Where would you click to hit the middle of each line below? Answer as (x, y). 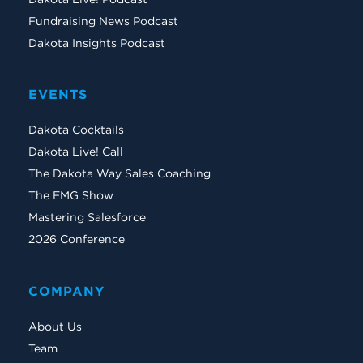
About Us (55, 326)
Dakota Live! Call (76, 152)
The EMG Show (71, 196)
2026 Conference (77, 239)
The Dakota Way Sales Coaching (120, 174)
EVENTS (58, 94)
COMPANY (66, 290)
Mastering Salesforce (87, 218)
